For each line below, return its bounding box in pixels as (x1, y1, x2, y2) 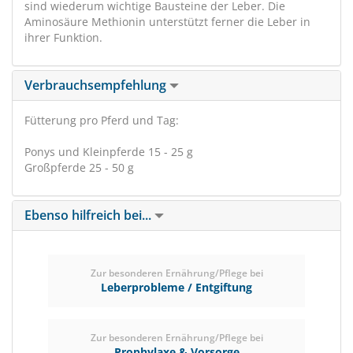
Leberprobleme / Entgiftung (101, 280, 252, 295)
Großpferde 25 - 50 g (24, 160, 134, 175)
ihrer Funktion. (24, 30, 102, 45)
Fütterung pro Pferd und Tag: (24, 113, 179, 128)
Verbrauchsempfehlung (24, 76, 169, 94)
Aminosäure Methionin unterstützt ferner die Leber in (24, 14, 310, 29)
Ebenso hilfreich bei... (24, 206, 154, 224)
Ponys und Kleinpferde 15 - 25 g (24, 144, 193, 159)
